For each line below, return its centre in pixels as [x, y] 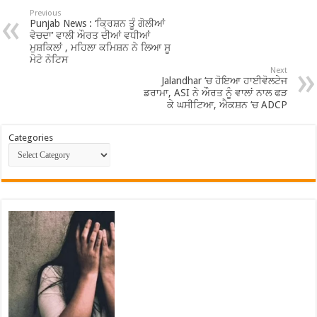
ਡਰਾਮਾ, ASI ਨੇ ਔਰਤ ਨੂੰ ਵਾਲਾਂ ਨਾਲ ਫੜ [215, 93]
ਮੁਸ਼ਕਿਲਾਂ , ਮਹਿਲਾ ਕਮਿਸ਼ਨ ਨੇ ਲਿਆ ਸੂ [100, 47]
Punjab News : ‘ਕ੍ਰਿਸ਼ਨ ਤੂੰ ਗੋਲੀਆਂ [98, 23]
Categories [31, 138]
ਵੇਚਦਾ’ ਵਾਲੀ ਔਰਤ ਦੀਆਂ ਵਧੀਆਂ [90, 35]
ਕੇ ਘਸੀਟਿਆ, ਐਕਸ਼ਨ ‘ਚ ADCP [227, 105]
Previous [46, 13]
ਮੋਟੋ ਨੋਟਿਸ [49, 59]
